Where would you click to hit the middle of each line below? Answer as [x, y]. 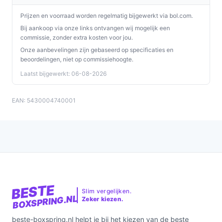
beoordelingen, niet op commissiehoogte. [77, 59]
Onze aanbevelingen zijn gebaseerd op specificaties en [97, 50]
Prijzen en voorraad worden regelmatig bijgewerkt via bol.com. [107, 16]
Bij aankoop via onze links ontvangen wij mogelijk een [95, 28]
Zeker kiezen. [103, 199]
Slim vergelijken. [106, 191]
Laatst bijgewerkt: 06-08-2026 [63, 74]
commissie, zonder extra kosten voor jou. [77, 37]
